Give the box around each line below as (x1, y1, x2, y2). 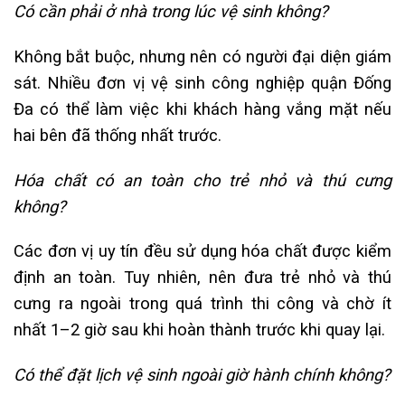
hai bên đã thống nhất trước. (14, 125, 221, 145)
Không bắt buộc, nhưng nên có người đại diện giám (14, 46, 391, 66)
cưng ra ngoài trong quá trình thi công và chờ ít (14, 294, 391, 314)
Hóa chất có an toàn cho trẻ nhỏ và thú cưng (14, 170, 391, 190)
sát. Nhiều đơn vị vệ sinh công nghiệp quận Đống (14, 72, 391, 92)
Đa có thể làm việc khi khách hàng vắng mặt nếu (14, 99, 391, 118)
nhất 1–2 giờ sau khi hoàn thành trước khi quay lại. (14, 320, 385, 340)
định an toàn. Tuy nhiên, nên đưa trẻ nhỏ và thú (14, 268, 391, 287)
